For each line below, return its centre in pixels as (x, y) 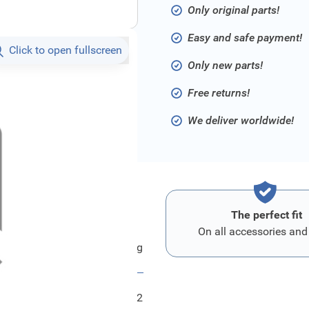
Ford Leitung (112, 247)
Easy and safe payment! (245, 38)
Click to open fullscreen (66, 50)
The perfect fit (266, 215)
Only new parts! (225, 65)
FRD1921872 (111, 298)
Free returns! (219, 93)
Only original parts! (233, 10)
